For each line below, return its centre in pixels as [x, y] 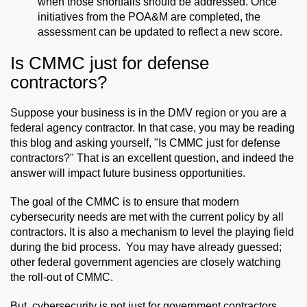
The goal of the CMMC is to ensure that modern [125, 201]
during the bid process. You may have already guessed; [146, 247]
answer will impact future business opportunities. [128, 173]
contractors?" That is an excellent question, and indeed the [152, 158]
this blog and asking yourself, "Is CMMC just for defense [145, 143]
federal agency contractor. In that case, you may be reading [152, 127]
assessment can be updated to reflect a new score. [160, 32]
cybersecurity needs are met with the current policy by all [147, 217]
